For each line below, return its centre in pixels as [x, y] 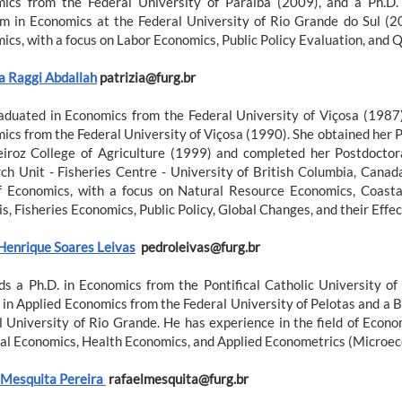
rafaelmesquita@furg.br [177, 378]
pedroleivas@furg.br [198, 246]
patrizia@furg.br [146, 77]
